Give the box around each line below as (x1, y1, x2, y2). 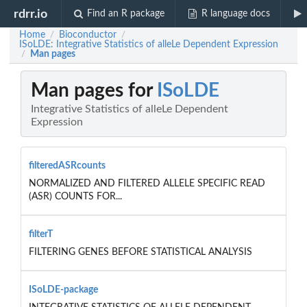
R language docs (201, 9, 270, 19)
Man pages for (31, 81, 157, 101)
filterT (28, 229, 53, 239)
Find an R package (87, 9, 165, 19)
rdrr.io (14, 8, 48, 20)
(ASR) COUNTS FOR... (28, 191, 122, 201)
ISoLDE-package (28, 284, 98, 295)
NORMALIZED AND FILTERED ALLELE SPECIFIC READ (28, 178, 265, 188)
